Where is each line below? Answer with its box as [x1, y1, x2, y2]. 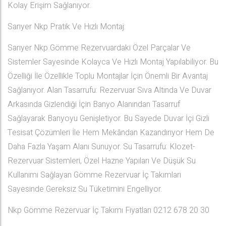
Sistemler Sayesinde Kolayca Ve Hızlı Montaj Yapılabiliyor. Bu [8, 56, 218, 68]
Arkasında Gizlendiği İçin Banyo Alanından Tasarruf [8, 98, 180, 110]
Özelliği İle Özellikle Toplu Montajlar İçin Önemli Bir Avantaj [8, 70, 208, 82]
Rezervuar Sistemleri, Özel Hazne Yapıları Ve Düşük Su [8, 155, 196, 167]
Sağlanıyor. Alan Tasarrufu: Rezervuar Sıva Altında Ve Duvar [8, 84, 211, 96]
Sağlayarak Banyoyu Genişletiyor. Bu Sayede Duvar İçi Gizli [8, 112, 209, 125]
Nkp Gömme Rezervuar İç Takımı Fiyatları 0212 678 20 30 [8, 204, 209, 216]
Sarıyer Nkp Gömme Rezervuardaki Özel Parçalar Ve [8, 42, 191, 54]
